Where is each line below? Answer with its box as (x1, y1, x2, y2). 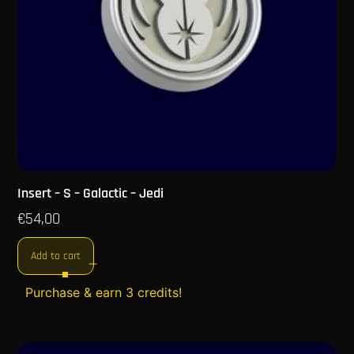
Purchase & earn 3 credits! (25, 284, 183, 301)
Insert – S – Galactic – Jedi (17, 184, 164, 203)
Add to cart (31, 249, 81, 264)
